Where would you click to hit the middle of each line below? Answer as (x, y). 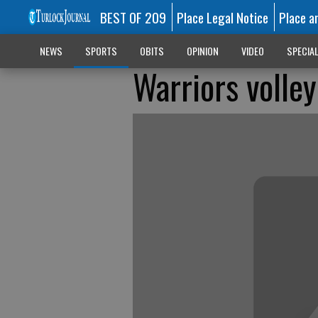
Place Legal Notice (223, 17)
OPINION (202, 51)
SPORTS (101, 51)
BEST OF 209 (133, 17)
